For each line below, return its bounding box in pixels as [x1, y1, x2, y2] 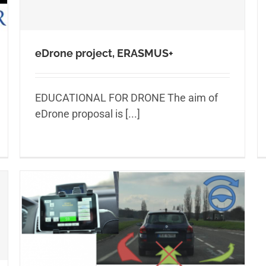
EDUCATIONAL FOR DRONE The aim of [35, 91, 218, 104]
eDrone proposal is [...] [35, 107, 140, 120]
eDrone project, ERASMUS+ [35, 47, 173, 59]
